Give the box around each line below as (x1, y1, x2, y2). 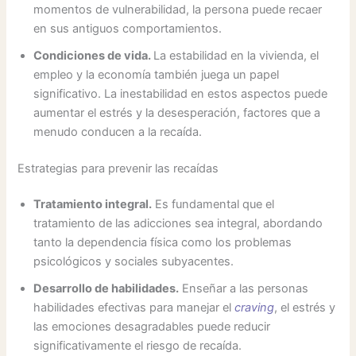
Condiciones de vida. (33, 48, 154, 63)
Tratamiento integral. (33, 197, 153, 212)
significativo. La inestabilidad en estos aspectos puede (33, 86, 328, 101)
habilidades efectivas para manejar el (33, 300, 235, 315)
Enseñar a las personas (179, 281, 309, 296)
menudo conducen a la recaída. (33, 124, 203, 139)
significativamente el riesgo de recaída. (33, 339, 242, 354)
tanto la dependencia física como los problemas (33, 235, 292, 250)
